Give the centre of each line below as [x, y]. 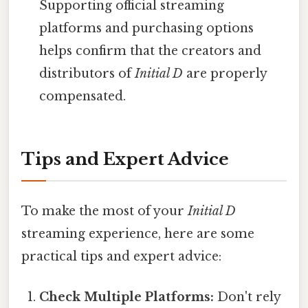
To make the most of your [104, 211]
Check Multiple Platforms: [127, 297]
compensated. [83, 96]
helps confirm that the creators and [151, 51]
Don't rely [247, 297]
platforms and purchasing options [147, 28]
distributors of [87, 73]
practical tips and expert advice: [121, 256]
